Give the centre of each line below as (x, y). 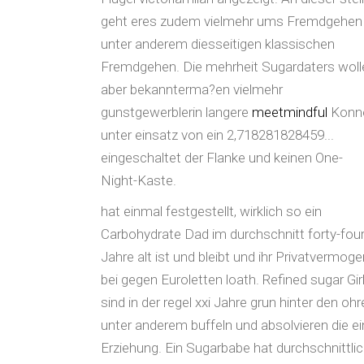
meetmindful (290, 112)
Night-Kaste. (139, 180)
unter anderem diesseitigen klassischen (218, 44)
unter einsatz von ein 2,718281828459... (217, 135)
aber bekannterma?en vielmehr (192, 89)
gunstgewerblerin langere (176, 112)
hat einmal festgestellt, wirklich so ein (211, 211)
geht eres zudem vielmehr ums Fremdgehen (232, 21)
